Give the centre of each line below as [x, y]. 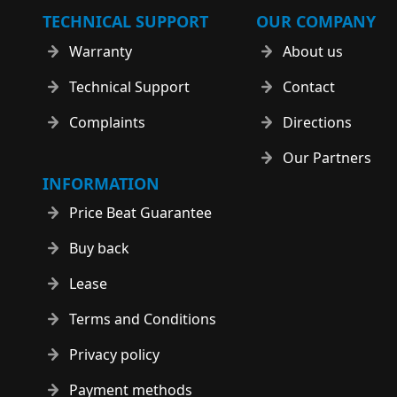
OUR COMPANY [316, 21]
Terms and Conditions [143, 319]
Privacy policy [114, 354]
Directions [317, 122]
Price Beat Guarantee [140, 213]
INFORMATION [101, 183]
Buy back [99, 248]
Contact [309, 86]
